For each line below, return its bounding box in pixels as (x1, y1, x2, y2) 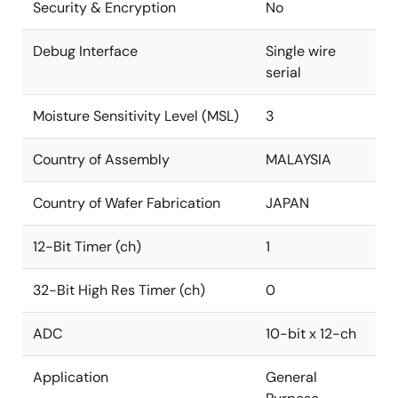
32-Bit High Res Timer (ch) (33, 281, 205, 299)
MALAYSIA (266, 150, 331, 169)
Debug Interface (33, 42, 138, 60)
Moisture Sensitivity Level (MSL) (33, 107, 239, 125)
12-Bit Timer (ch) (33, 237, 141, 256)
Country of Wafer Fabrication (33, 194, 220, 212)
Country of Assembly (33, 150, 170, 169)
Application (33, 368, 108, 386)
